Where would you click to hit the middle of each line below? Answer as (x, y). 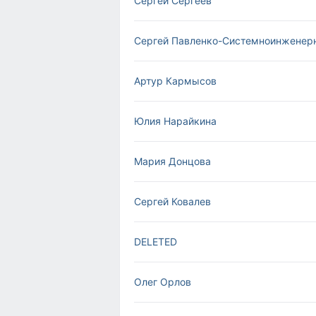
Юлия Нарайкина (175, 121)
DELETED (156, 242)
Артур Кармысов (175, 81)
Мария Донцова (172, 161)
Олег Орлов (163, 282)
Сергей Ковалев (172, 201)
